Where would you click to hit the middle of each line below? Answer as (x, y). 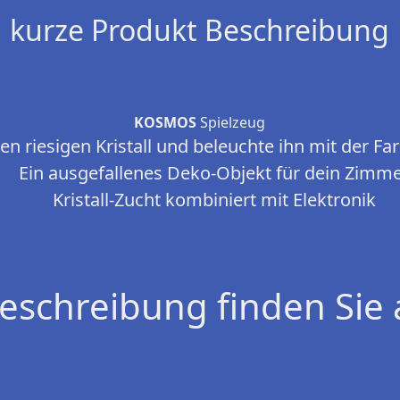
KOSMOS (166, 123)
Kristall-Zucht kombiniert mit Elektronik (214, 200)
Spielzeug (231, 123)
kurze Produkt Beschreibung (200, 30)
